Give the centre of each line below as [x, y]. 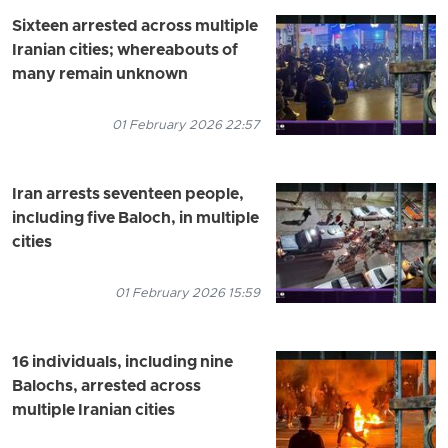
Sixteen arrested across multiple [135, 27]
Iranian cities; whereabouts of [125, 51]
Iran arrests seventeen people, [128, 195]
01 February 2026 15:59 [187, 294]
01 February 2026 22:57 [186, 126]
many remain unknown [100, 75]
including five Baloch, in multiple [135, 219]
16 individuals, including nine [122, 363]
